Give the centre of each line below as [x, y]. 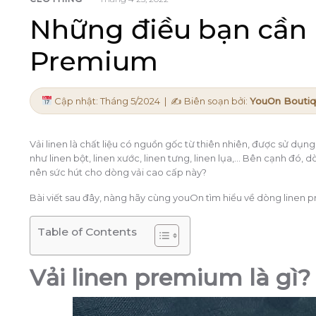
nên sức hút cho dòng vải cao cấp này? [118, 172]
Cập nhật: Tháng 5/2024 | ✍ [117, 101]
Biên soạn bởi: [215, 101]
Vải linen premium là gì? [170, 277]
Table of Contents [87, 231]
